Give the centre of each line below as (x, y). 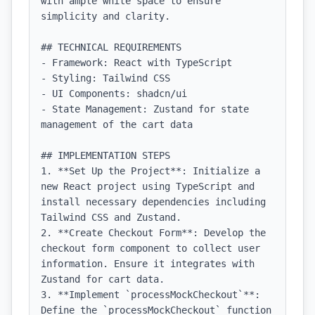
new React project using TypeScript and (148, 186)
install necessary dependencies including (153, 202)
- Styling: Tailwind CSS (105, 78)
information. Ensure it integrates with (148, 264)
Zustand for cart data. (103, 279)
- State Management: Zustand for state (145, 109)
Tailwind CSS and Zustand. (111, 217)
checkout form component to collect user (150, 248)
